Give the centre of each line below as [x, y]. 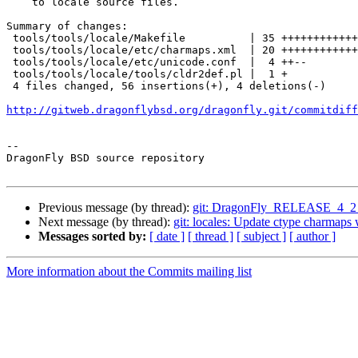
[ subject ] [261, 237]
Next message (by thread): [106, 222]
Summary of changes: [67, 26]
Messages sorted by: [92, 237]
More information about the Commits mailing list [129, 272]
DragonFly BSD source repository [105, 158]
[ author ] [312, 237]
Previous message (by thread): [115, 208]
